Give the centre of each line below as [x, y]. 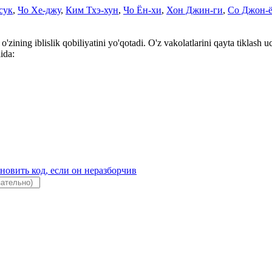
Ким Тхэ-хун [92, 10]
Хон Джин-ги [195, 10]
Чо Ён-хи [142, 10]
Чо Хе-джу [39, 10]
